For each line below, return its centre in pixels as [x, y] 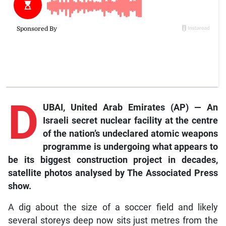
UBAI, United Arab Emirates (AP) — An [130, 108]
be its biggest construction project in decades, [113, 160]
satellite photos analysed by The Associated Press [113, 173]
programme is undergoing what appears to [130, 147]
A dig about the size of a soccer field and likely [113, 208]
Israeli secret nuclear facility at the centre [130, 121]
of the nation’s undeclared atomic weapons [130, 134]
